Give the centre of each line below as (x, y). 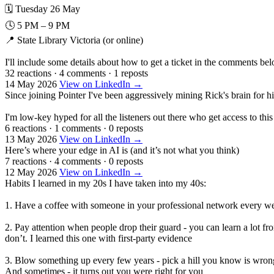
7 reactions (26, 161)
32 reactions (28, 73)
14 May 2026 (31, 84)
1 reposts (131, 73)
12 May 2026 (31, 172)
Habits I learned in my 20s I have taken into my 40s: (106, 183)
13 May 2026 (31, 139)
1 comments (78, 128)
